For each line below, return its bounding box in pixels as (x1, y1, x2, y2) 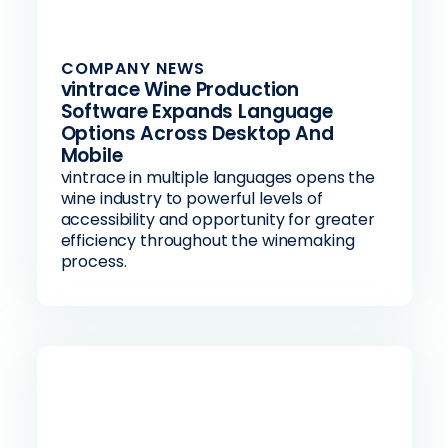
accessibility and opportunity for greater (60, 208, 375, 231)
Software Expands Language (60, 98, 333, 125)
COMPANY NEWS (60, 57, 206, 80)
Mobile (60, 142, 123, 169)
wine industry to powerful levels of (60, 187, 323, 210)
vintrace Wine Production (60, 76, 300, 103)
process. (60, 250, 127, 273)
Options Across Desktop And (60, 120, 334, 147)
